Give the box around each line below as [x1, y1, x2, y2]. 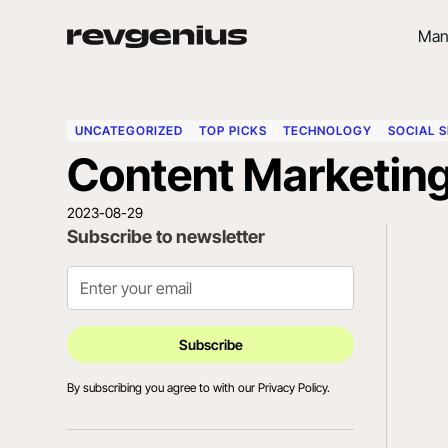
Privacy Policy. [258, 380, 331, 396]
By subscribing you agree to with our [67, 380, 259, 396]
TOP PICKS [199, 122, 268, 138]
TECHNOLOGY [283, 122, 373, 138]
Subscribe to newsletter [67, 226, 266, 248]
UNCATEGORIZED [75, 122, 184, 138]
